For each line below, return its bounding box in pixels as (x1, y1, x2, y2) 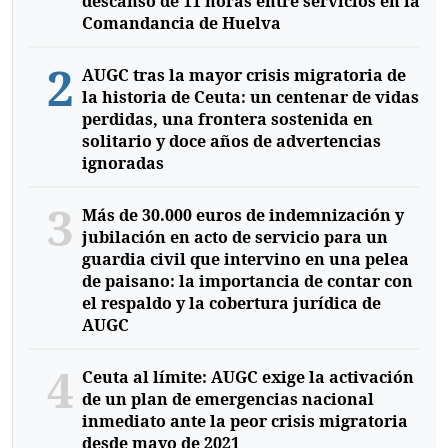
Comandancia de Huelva (81, 12, 281, 35)
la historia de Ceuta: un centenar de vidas (81, 86, 419, 109)
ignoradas (81, 152, 164, 175)
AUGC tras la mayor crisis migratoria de (81, 64, 406, 87)
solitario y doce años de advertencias (81, 130, 381, 153)
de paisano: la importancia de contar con (81, 270, 413, 293)
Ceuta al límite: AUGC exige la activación (81, 366, 414, 389)
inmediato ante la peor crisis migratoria (81, 410, 408, 433)
